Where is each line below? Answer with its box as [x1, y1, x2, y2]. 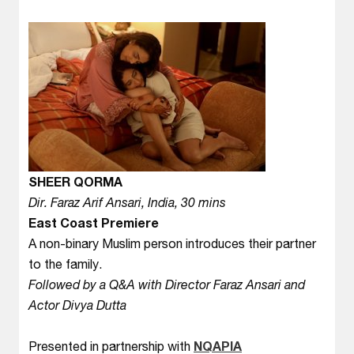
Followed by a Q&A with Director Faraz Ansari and [28, 277, 305, 292]
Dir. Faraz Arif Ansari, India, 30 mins [28, 194, 226, 209]
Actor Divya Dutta [28, 297, 126, 312]
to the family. [28, 256, 102, 271]
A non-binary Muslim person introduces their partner [28, 235, 316, 250]
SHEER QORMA [28, 174, 122, 189]
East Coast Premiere [28, 215, 159, 230]
